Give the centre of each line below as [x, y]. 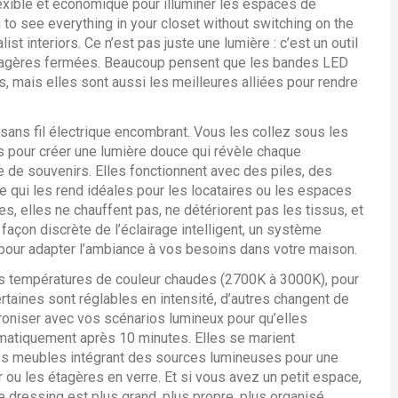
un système [285, 230]
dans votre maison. [297, 249]
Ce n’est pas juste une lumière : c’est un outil [219, 43]
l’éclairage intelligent [179, 230]
